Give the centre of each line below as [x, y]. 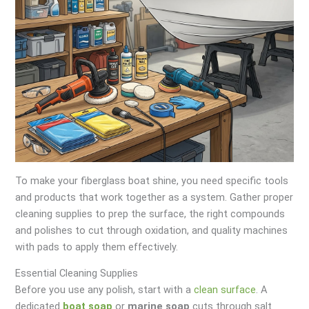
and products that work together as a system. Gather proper [154, 197]
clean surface [225, 290]
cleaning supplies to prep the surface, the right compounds [150, 213]
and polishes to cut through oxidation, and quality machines [152, 230]
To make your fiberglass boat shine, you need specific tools [152, 180]
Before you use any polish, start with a [105, 290]
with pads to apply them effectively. [97, 247]
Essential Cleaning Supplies [77, 273]
